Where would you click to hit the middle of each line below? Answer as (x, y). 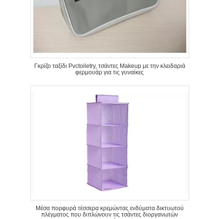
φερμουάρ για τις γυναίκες (109, 72)
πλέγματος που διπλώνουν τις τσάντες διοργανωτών (109, 215)
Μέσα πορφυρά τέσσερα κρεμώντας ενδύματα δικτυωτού (109, 208)
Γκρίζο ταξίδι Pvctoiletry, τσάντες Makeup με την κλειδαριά (109, 66)
